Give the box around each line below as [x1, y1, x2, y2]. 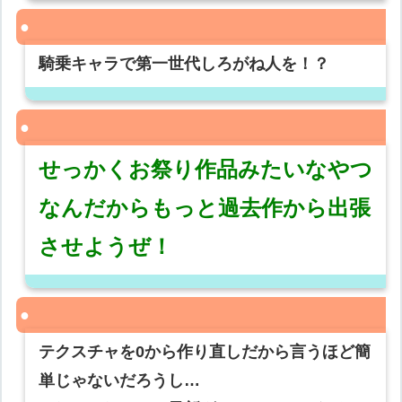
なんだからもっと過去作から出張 [39, 196, 371, 221]
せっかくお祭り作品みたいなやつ [39, 157, 373, 182]
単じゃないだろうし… [39, 371, 201, 390]
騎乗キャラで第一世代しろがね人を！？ [39, 55, 330, 74]
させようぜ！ [39, 234, 173, 259]
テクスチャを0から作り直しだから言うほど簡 [39, 343, 371, 362]
